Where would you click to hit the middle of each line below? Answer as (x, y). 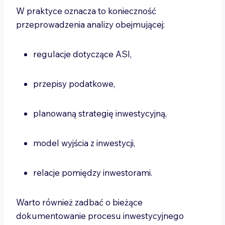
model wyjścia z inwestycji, (85, 143)
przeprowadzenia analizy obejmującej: (91, 24)
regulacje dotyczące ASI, (83, 54)
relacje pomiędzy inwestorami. (94, 173)
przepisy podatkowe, (75, 84)
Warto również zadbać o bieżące (79, 202)
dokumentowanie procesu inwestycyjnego (100, 216)
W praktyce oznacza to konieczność (86, 11)
